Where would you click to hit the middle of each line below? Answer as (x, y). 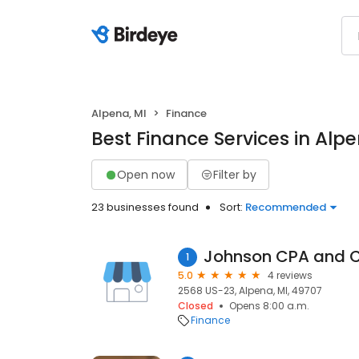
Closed (196, 306)
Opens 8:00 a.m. (269, 306)
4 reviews (290, 275)
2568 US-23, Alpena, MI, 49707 (250, 290)
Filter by (235, 174)
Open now (146, 174)
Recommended (286, 207)
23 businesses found (145, 207)
